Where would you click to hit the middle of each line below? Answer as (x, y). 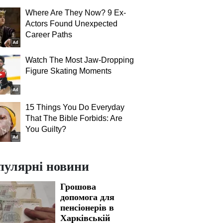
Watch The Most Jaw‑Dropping (80, 60)
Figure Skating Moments (68, 71)
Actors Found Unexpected (71, 24)
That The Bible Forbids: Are (74, 118)
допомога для (87, 197)
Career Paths (49, 35)
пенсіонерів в (87, 207)
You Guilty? (46, 129)
